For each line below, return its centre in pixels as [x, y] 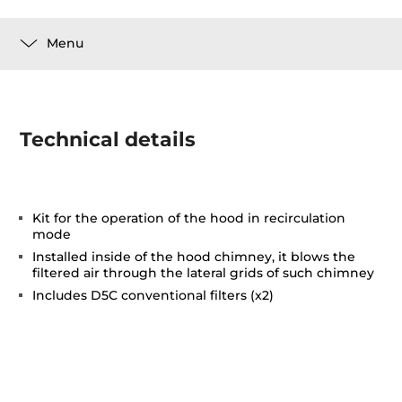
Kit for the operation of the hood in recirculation [189, 218]
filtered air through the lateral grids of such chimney [204, 272]
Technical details [108, 139]
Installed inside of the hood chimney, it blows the [194, 256]
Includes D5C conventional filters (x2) [153, 295]
